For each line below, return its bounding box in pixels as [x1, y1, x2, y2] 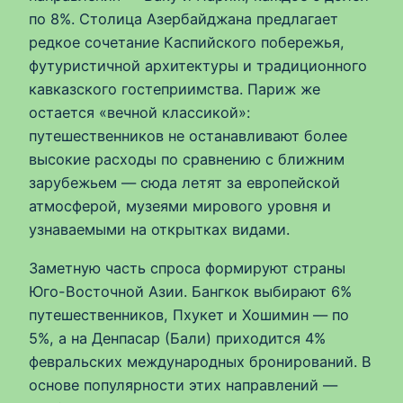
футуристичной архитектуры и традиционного [29, 57, 367, 76]
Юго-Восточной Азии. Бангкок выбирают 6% [29, 282, 352, 300]
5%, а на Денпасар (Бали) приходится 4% [29, 328, 326, 347]
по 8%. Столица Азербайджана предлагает [29, 10, 338, 29]
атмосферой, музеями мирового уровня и [29, 197, 331, 216]
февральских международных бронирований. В [29, 352, 372, 371]
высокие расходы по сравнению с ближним [29, 150, 345, 169]
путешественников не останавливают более [29, 127, 347, 146]
